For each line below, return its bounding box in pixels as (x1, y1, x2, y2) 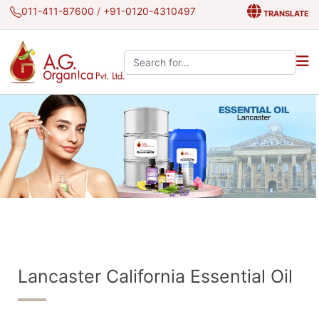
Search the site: (123, 50, 197, 63)
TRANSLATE (261, 8, 309, 19)
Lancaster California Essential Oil (18, 266, 293, 288)
